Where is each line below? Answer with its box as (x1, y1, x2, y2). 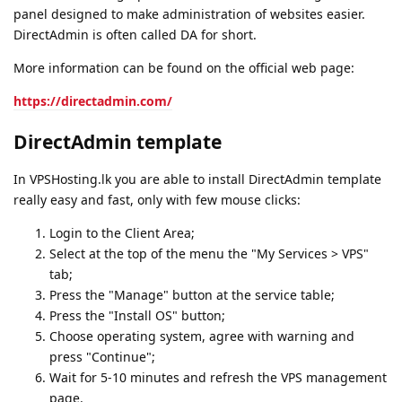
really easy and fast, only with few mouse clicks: (13, 191, 301, 209)
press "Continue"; (49, 348, 155, 366)
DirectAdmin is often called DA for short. (13, 26, 257, 44)
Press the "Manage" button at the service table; (49, 286, 335, 304)
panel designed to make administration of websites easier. (13, 5, 365, 23)
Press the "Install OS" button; (49, 307, 225, 325)
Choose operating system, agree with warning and (49, 328, 354, 345)
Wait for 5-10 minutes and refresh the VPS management (49, 369, 387, 387)
